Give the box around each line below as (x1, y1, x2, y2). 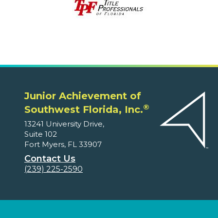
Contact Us (24, 153, 75, 164)
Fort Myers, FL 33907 (24, 140, 102, 149)
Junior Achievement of (24, 90, 141, 102)
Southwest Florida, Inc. (24, 104, 143, 116)
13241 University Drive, (24, 119, 104, 129)
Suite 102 (24, 129, 57, 139)
